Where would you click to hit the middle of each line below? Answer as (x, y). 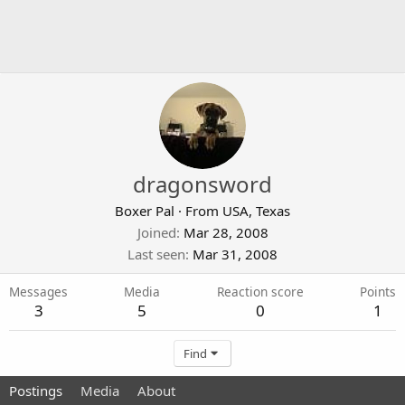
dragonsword (202, 184)
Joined (156, 232)
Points (377, 292)
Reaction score (260, 292)
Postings (36, 391)
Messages (38, 292)
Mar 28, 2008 (226, 232)
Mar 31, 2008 (235, 254)
